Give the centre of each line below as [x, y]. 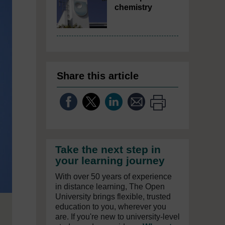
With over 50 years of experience [114, 177]
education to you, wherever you [111, 207]
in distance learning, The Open [110, 187]
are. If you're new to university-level [118, 217]
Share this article [98, 76]
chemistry [133, 7]
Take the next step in [108, 150]
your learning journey [110, 161]
